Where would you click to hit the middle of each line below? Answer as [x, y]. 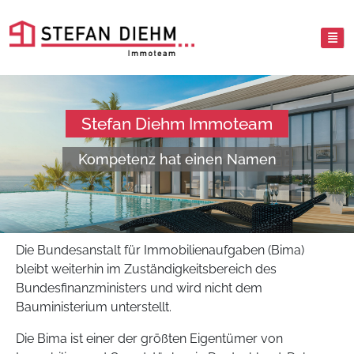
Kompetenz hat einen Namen [177, 159]
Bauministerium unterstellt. [94, 307]
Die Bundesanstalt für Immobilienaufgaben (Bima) [160, 250]
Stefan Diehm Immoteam [177, 124]
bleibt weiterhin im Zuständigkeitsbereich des [146, 269]
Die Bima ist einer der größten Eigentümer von [149, 339]
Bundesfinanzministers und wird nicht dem [139, 288]
